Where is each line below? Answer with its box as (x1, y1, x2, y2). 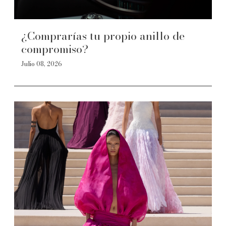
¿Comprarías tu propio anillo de (21, 27, 185, 44)
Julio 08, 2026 (21, 59, 62, 69)
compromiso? (21, 40, 88, 58)
